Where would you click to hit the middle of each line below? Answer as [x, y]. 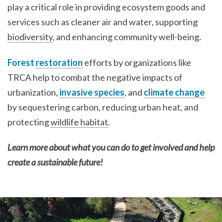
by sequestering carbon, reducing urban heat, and [103, 107]
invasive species [92, 92]
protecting [29, 122]
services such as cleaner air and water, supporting [103, 22]
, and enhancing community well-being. [127, 36]
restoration [59, 62]
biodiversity [30, 36]
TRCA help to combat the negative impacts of [95, 77]
